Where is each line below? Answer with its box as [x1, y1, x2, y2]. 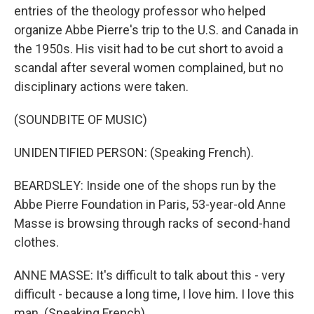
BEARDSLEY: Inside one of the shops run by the [14, 178, 276, 193]
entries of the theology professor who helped [14, 4, 266, 18]
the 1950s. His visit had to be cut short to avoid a [14, 41, 283, 56]
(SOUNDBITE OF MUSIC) [14, 112, 147, 127]
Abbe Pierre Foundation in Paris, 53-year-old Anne [14, 197, 286, 212]
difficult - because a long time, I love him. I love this [14, 287, 294, 301]
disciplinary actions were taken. [14, 79, 189, 94]
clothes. [14, 235, 59, 250]
